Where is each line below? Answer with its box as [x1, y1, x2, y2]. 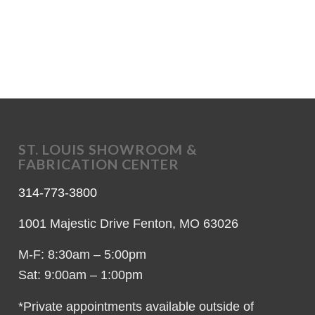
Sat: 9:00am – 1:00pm [18, 268, 143, 283]
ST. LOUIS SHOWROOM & [18, 141, 198, 158]
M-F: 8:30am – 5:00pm [18, 247, 147, 262]
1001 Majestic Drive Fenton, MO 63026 [18, 217, 239, 231]
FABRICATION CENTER [18, 155, 180, 173]
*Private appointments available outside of [18, 299, 255, 314]
